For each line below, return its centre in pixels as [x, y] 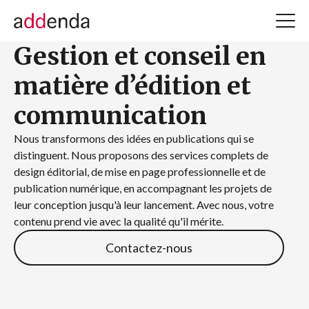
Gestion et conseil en [140, 56]
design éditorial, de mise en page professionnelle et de [140, 171]
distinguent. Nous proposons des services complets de [141, 155]
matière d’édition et [132, 86]
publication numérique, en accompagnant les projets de [143, 188]
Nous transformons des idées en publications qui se [134, 138]
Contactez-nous [149, 248]
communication [110, 116]
